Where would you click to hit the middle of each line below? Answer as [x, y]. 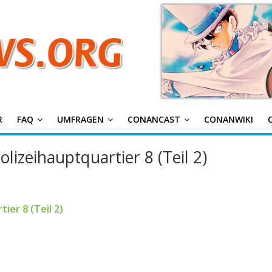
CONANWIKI [229, 120]
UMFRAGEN [80, 120]
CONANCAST [154, 120]
